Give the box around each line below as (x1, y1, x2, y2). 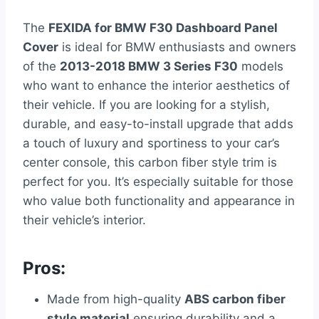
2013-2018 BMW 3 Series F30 (60, 59, 238, 74)
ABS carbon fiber (184, 292, 286, 307)
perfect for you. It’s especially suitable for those (23, 174, 293, 189)
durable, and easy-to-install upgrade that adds (23, 117, 293, 132)
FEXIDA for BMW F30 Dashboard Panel (48, 21, 278, 36)
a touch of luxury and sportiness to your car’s (23, 136, 280, 151)
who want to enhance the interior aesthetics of (23, 78, 290, 93)
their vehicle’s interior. (23, 213, 146, 228)
